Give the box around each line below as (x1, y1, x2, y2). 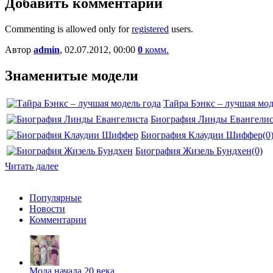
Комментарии (29, 214, 87, 225)
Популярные (29, 193, 82, 204)
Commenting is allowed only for (5, 24, 132, 35)
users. (169, 24, 193, 35)
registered (132, 24, 169, 35)
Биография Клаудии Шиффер (141, 130, 263, 141)
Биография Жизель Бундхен (135, 146, 252, 157)
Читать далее (5, 161, 58, 172)
